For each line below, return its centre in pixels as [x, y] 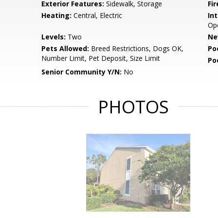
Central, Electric [97, 15]
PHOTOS [133, 107]
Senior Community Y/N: [82, 72]
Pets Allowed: [65, 48]
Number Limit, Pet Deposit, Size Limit [101, 58]
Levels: [54, 37]
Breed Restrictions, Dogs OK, [136, 48]
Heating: [57, 15]
